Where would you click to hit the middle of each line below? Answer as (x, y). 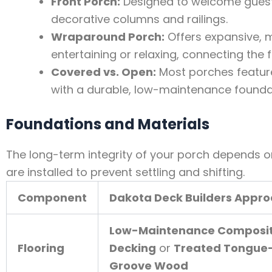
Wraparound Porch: (108, 37)
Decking (133, 248)
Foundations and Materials (108, 124)
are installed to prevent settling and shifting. (125, 172)
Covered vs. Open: (104, 72)
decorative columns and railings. (139, 19)
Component (52, 198)
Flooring (41, 248)
